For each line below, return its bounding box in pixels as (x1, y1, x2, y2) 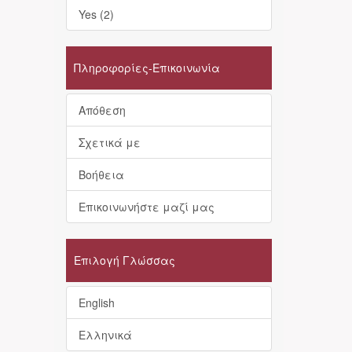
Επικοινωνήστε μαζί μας (78, 199, 214, 214)
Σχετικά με (78, 134, 141, 150)
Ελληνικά (78, 327, 132, 343)
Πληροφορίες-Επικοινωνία (73, 60, 220, 75)
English (78, 295, 115, 310)
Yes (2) (78, 6, 114, 22)
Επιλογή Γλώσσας (73, 252, 175, 268)
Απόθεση (78, 102, 126, 118)
